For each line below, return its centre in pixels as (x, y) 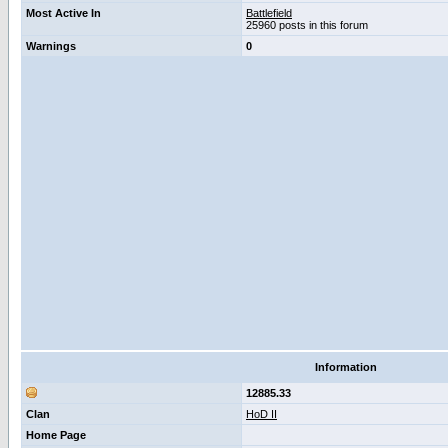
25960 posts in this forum (307, 25)
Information (346, 367)
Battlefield (269, 13)
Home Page (56, 435)
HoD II (261, 414)
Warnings (51, 46)
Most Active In (63, 13)
